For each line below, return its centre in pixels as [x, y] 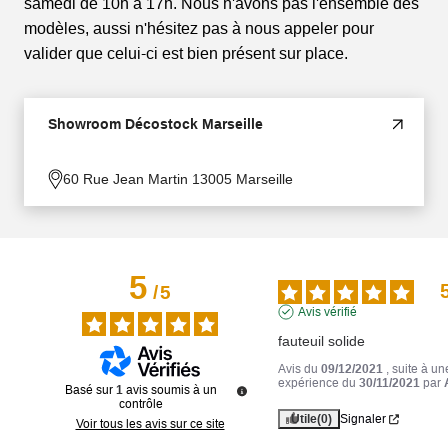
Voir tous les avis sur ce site [150, 424]
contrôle [141, 404]
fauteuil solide [321, 341]
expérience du [318, 383]
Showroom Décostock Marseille [155, 124]
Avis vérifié [327, 312]
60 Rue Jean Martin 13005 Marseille [178, 179]
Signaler [362, 419]
